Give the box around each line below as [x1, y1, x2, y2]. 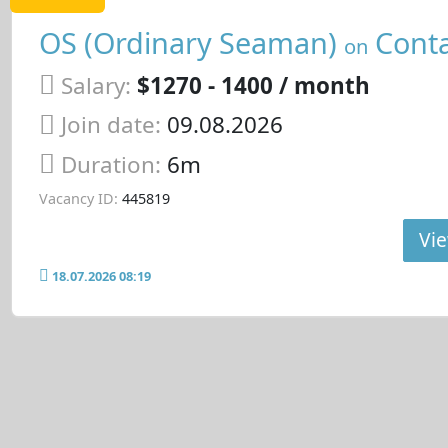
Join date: [60, 109, 161, 141]
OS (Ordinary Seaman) [38, 23, 344, 63]
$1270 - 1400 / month [136, 69, 370, 101]
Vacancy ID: [38, 188, 118, 208]
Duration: [60, 149, 167, 181]
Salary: [60, 69, 131, 101]
